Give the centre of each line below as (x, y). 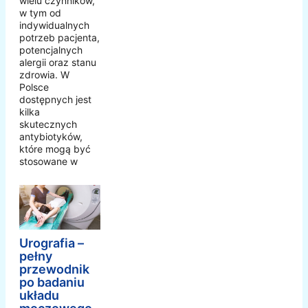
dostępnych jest (55, 100)
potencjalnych (51, 50)
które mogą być (55, 149)
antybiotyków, (51, 137)
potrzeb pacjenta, (59, 38)
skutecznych (48, 124)
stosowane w (48, 162)
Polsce (34, 87)
